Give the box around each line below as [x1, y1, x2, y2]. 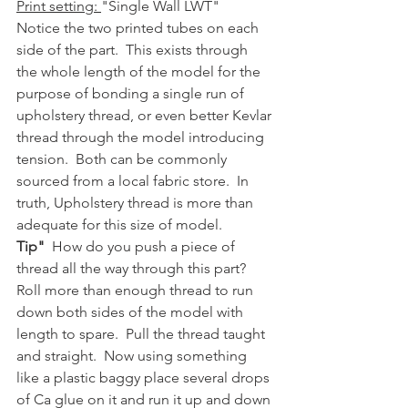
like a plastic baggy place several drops [16, 368, 273, 386]
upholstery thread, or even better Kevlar [16, 106, 275, 124]
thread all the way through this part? [16, 259, 253, 277]
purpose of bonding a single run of [16, 84, 248, 102]
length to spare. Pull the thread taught [16, 324, 269, 342]
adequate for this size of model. [16, 215, 229, 233]
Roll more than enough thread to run [16, 280, 257, 299]
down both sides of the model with [16, 302, 247, 321]
